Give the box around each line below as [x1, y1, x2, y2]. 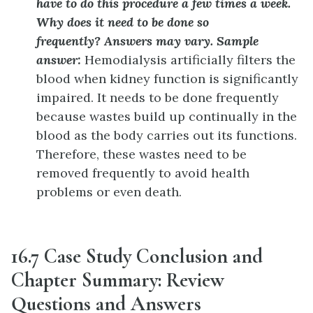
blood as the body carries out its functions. [36, 126, 297, 143]
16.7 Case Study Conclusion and [11, 243, 263, 268]
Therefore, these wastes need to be [36, 145, 247, 162]
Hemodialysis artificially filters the [85, 51, 296, 68]
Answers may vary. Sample [104, 32, 259, 49]
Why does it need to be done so [36, 13, 209, 30]
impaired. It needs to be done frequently [36, 89, 279, 105]
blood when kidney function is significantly [36, 70, 298, 87]
